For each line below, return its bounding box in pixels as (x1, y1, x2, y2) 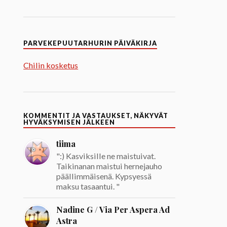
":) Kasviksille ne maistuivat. (56, 151, 156, 161)
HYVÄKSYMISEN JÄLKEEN (23, 119, 116, 127)
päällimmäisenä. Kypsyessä (56, 171, 152, 181)
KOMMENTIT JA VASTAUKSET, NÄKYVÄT (23, 112, 169, 120)
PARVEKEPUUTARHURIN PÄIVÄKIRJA (23, 40, 158, 48)
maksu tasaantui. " (56, 181, 120, 192)
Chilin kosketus (23, 60, 79, 70)
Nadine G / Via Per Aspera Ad (56, 204, 170, 215)
